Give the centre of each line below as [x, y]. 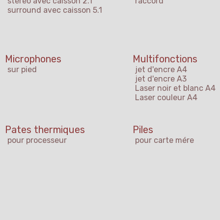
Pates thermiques [45, 130]
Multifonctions [165, 59]
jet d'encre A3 [161, 79]
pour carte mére [165, 140]
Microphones [33, 59]
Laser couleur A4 [166, 98]
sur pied [22, 70]
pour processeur [37, 140]
